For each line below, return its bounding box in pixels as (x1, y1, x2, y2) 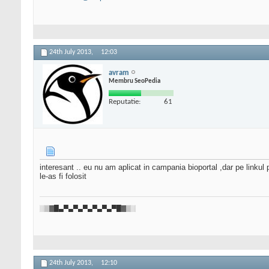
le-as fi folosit (40, 172, 86, 181)
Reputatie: (109, 97, 141, 106)
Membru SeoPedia (109, 77, 160, 85)
